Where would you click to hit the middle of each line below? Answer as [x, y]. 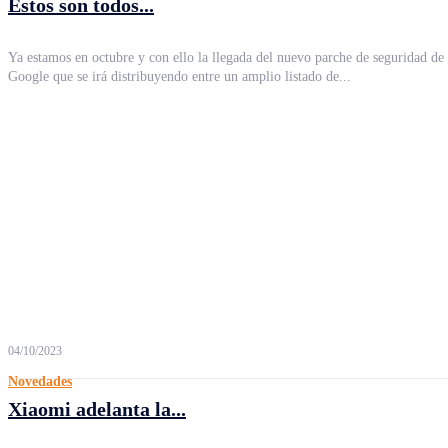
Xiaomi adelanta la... [97, 409]
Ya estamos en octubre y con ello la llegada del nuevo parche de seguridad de [226, 57]
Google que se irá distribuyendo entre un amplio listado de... [179, 76]
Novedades [40, 381]
